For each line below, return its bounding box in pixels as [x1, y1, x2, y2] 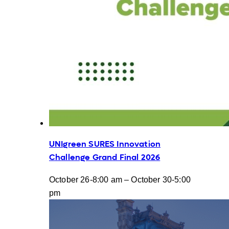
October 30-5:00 [131, 175, 191, 185]
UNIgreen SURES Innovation [49, 141, 161, 149]
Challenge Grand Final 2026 [49, 154, 161, 163]
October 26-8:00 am [49, 175, 122, 185]
